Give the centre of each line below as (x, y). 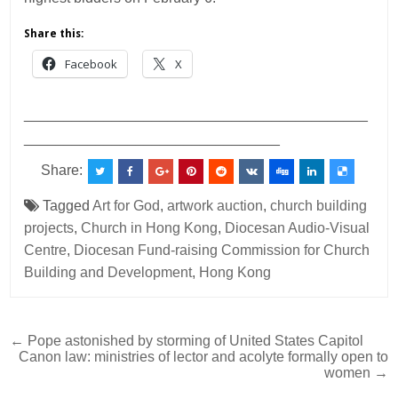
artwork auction (215, 205)
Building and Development (108, 272)
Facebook (92, 64)
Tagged (66, 205)
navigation (72, 369)
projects (49, 227)
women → (356, 372)
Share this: (54, 33)
